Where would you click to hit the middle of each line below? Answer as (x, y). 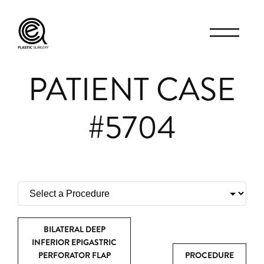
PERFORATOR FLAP (74, 255)
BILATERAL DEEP (74, 229)
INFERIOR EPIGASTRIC (75, 242)
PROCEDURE (209, 255)
